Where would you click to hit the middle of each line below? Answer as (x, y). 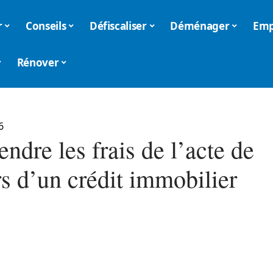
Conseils (46, 26)
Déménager (200, 26)
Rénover (38, 62)
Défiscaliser (118, 26)
